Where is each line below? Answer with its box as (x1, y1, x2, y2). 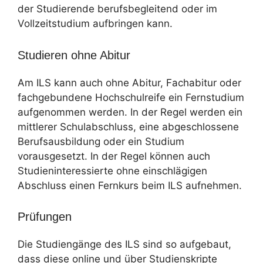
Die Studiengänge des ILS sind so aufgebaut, (18, 238, 231, 250)
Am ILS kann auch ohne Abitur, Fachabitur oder (18, 76, 241, 89)
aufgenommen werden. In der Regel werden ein (18, 106, 242, 118)
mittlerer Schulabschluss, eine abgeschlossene (18, 120, 239, 133)
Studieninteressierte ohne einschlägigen (18, 164, 207, 177)
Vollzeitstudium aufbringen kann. (18, 18, 173, 29)
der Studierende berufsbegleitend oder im (18, 3, 217, 15)
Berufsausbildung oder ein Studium (18, 135, 184, 147)
